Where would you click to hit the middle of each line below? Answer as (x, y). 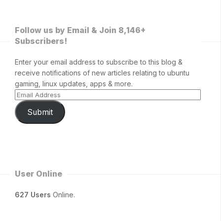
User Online (38, 174)
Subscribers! (41, 41)
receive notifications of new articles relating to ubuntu (102, 73)
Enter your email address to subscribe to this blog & (99, 62)
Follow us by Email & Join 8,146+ (80, 30)
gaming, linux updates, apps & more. (74, 84)
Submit (40, 112)
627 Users (33, 195)
